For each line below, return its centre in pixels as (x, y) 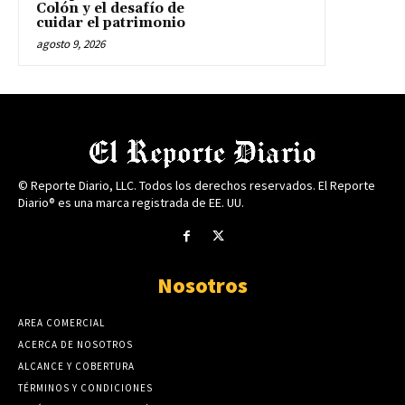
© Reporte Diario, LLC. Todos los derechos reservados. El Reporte (197, 185)
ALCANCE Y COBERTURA (76, 366)
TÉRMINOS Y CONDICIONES (85, 387)
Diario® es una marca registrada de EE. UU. (131, 202)
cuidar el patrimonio (111, 23)
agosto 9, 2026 (71, 43)
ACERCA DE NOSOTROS (75, 344)
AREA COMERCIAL (61, 322)
